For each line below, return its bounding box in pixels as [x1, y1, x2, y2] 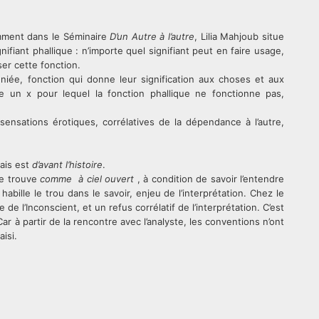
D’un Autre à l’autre [110, 31, 195, 42]
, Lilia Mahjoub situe [194, 31, 285, 42]
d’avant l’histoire [32, 159, 103, 170]
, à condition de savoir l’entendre [134, 173, 284, 184]
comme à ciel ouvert [40, 173, 134, 184]
